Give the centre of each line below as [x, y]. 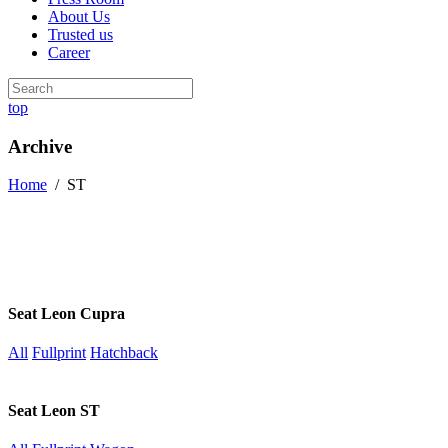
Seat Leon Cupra [66, 313]
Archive [40, 146]
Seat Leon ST [54, 410]
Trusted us [80, 34]
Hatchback [124, 353]
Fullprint [59, 353]
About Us [79, 16]
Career [69, 52]
